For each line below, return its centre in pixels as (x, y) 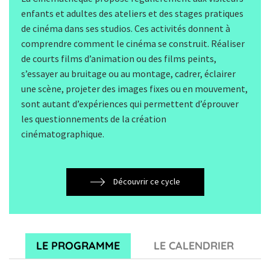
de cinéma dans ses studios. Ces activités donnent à (126, 28)
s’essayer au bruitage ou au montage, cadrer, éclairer (128, 73)
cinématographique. (63, 133)
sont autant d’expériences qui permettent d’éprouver (130, 103)
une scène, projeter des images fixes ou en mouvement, (134, 88)
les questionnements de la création (94, 118)
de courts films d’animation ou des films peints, (119, 58)
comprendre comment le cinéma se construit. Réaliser (133, 43)
